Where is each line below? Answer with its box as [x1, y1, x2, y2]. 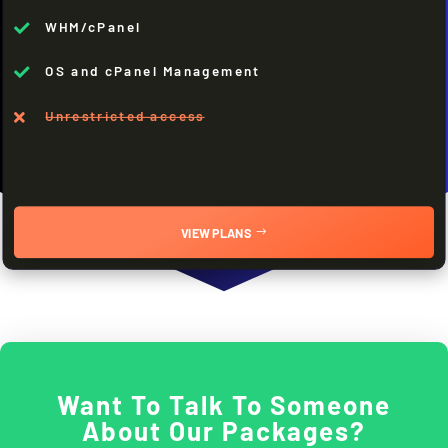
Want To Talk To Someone [57, 388, 391, 420]
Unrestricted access [45, 107, 205, 124]
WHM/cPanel [45, 17, 142, 35]
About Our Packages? [82, 414, 366, 446]
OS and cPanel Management [45, 62, 261, 80]
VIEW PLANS [181, 224, 252, 240]
